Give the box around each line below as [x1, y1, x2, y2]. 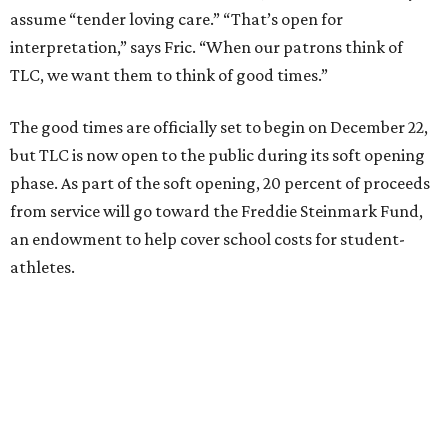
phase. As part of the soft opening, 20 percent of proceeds [10, 173, 430, 193]
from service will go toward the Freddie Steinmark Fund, [10, 201, 423, 221]
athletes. [10, 257, 75, 277]
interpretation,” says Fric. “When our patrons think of [10, 37, 403, 57]
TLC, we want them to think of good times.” [10, 65, 328, 85]
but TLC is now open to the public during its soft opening [10, 145, 425, 165]
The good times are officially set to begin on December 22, [10, 117, 428, 137]
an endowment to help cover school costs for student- [10, 229, 405, 249]
